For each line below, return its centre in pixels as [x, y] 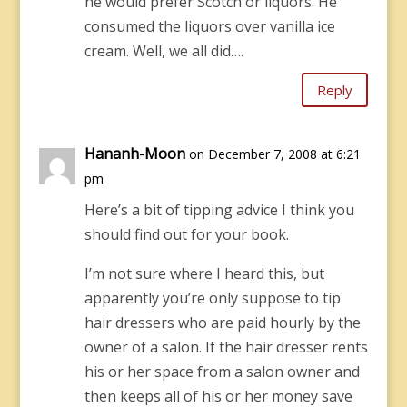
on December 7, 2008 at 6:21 [274, 154]
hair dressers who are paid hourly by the [222, 323]
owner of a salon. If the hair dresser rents [226, 347]
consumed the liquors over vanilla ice [209, 26]
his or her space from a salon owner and [222, 372]
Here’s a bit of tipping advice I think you [219, 210]
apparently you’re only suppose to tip [212, 298]
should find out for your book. [186, 234]
